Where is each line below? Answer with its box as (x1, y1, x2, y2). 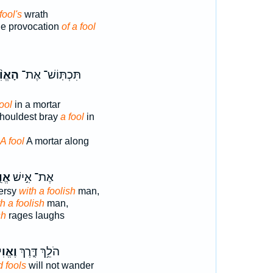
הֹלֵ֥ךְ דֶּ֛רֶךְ (16, 245, 60, 258)
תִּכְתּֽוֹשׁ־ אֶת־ (18, 68, 81, 82)
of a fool (61, 21, 96, 32)
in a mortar (12, 99, 60, 110)
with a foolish (18, 186, 76, 196)
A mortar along (24, 136, 89, 146)
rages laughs (5, 210, 65, 221)
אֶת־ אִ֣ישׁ (10, 171, 54, 184)
